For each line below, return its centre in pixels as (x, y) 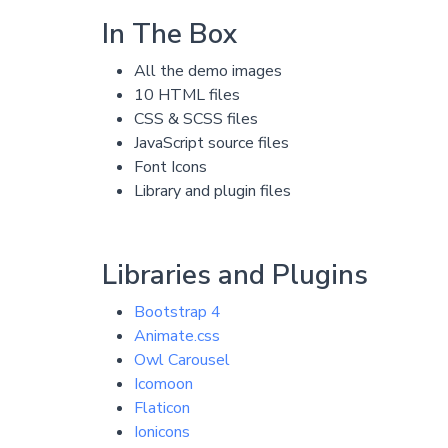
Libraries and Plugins (234, 275)
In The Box (169, 34)
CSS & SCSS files (195, 119)
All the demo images (207, 71)
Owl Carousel (181, 360)
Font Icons (170, 167)
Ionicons (161, 432)
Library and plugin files (212, 191)
